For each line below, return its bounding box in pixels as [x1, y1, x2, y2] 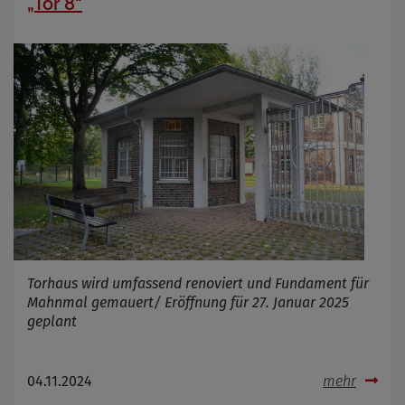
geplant [27, 312, 77, 330]
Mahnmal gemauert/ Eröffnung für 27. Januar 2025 [27, 293, 349, 311]
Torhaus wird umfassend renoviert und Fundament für [27, 274, 369, 292]
